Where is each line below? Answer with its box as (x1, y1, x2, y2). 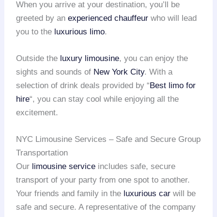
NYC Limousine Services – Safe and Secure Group (16, 135, 201, 144)
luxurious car (124, 189, 171, 199)
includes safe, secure (95, 162, 176, 171)
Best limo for (150, 81, 196, 91)
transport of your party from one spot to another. (16, 175, 190, 185)
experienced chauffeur (68, 13, 149, 23)
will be (170, 189, 196, 199)
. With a (144, 67, 173, 77)
